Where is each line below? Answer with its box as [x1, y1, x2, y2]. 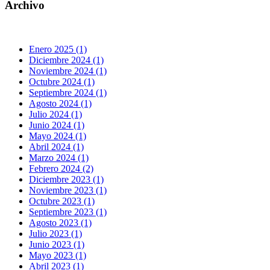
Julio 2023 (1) [29, 228, 82, 239]
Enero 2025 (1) [29, 43, 87, 54]
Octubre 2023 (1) [29, 195, 95, 206]
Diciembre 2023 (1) [29, 174, 104, 184]
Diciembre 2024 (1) [29, 54, 104, 65]
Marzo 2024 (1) [29, 152, 89, 163]
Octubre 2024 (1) [29, 76, 95, 87]
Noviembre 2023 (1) [29, 184, 107, 195]
